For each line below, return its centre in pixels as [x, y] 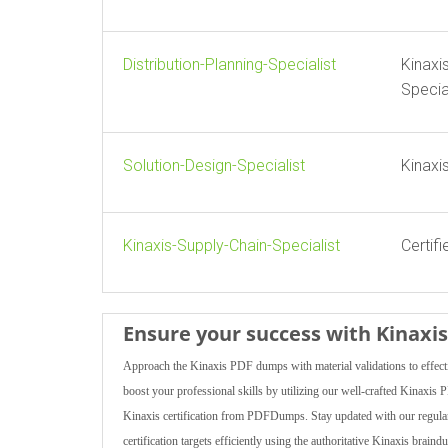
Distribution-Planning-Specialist [229, 64]
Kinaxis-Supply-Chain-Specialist [231, 245]
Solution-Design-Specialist [214, 165]
